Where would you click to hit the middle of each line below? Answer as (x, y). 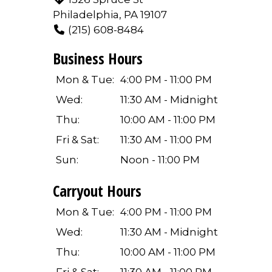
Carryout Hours (97, 191)
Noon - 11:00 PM (160, 160)
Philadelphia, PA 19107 (110, 15)
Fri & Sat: (77, 140)
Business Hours (98, 59)
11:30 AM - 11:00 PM (166, 140)
